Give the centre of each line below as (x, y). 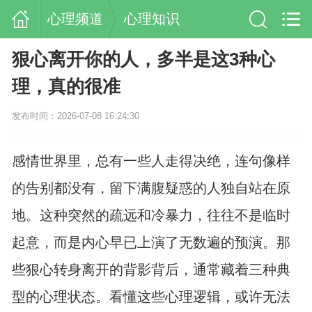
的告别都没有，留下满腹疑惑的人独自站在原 (151, 188)
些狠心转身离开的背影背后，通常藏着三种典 (151, 270)
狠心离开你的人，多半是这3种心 (143, 60)
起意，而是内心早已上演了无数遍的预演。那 (151, 243)
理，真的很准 (66, 87)
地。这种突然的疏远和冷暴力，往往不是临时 (151, 216)
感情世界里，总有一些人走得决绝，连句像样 (151, 161)
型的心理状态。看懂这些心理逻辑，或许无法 (151, 297)
